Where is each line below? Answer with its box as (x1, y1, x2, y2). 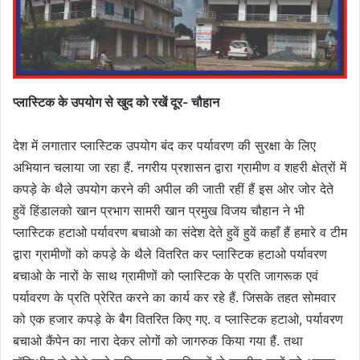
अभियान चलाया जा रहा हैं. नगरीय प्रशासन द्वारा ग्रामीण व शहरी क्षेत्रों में (13, 158, 346, 175)
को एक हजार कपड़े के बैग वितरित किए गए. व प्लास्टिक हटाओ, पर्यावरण (13, 310, 343, 327)
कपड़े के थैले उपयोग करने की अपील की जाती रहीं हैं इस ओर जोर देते (13, 180, 333, 197)
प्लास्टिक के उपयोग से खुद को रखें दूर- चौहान (13, 93, 219, 110)
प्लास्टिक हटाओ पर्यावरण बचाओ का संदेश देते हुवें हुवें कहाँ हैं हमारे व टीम (13, 223, 347, 240)
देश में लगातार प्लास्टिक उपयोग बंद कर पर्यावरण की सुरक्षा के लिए (13, 137, 316, 153)
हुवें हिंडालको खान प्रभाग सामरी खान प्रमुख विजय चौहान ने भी (13, 202, 305, 219)
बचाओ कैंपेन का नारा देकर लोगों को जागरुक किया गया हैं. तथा (13, 332, 303, 349)
